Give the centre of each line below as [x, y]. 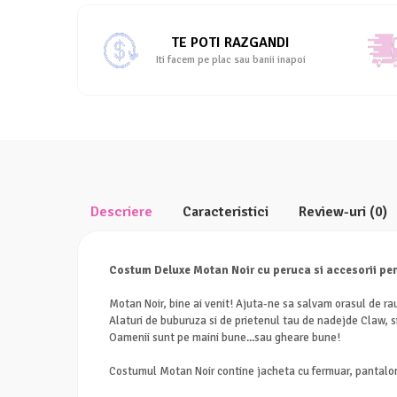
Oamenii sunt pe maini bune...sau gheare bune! [225, 338]
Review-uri [334, 212]
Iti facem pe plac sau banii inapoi [230, 60]
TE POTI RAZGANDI [231, 43]
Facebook [354, 14]
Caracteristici [226, 212]
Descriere [121, 212]
